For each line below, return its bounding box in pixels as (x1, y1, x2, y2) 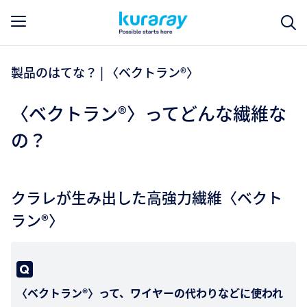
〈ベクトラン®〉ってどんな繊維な (11, 100, 286, 125)
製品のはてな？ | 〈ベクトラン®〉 (11, 63, 199, 81)
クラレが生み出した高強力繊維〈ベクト (11, 186, 282, 208)
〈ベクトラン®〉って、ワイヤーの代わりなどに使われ (16, 284, 283, 301)
